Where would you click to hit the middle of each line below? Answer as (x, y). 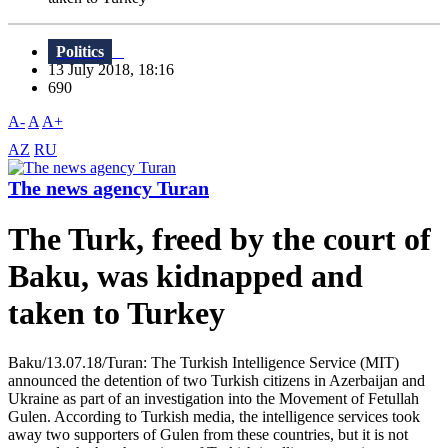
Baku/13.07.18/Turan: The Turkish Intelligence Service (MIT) (203, 362)
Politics (80, 52)
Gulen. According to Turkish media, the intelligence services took (214, 416)
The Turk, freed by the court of (219, 239)
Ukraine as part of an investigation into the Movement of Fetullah (213, 398)
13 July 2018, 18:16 (117, 70)
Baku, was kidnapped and (185, 276)
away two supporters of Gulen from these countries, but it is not (208, 434)
